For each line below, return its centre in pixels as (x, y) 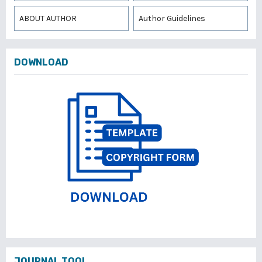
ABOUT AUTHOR (48, 18)
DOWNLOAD (41, 62)
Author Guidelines (172, 18)
